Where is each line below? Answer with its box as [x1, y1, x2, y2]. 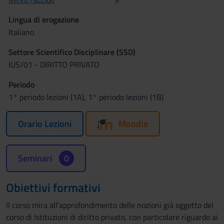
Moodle [118, 117, 148, 130]
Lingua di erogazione [8, 13, 79, 25]
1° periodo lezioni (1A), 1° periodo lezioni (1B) [8, 91, 163, 103]
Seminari [18, 151, 54, 165]
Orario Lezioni [18, 117, 71, 130]
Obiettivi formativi [6, 178, 100, 196]
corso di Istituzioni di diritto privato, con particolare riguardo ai [6, 211, 218, 223]
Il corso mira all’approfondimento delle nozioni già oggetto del [6, 199, 213, 211]
